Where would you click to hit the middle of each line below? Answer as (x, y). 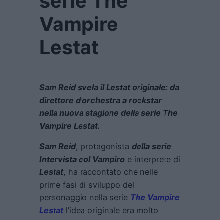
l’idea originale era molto (111, 210)
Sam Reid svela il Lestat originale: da (109, 88)
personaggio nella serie (85, 198)
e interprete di (152, 159)
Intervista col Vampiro (82, 159)
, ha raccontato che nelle (110, 172)
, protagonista (104, 147)
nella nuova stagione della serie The (109, 113)
